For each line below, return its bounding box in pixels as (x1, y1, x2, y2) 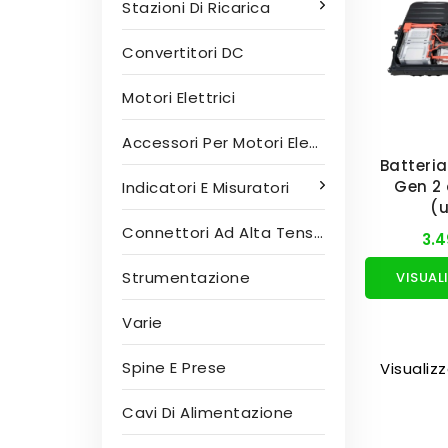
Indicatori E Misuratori (122, 177, 290, 198)
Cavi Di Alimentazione (122, 402, 294, 423)
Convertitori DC (122, 42, 245, 63)
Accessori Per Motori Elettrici (122, 132, 309, 153)
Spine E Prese (122, 357, 227, 378)
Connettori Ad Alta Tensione (122, 222, 314, 243)
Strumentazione (122, 267, 250, 288)
